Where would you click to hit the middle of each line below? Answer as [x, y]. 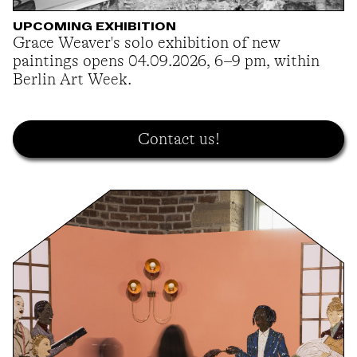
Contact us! [178, 139]
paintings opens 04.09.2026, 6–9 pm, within [166, 61]
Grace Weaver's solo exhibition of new [147, 43]
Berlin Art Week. [72, 79]
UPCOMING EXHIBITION [94, 26]
